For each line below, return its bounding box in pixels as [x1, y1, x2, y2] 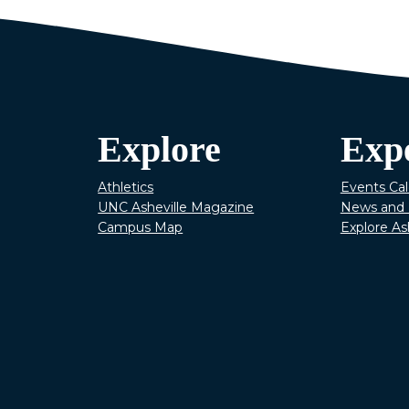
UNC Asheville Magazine [98, 198, 255, 215]
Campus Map [98, 218, 184, 236]
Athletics [98, 178, 154, 195]
